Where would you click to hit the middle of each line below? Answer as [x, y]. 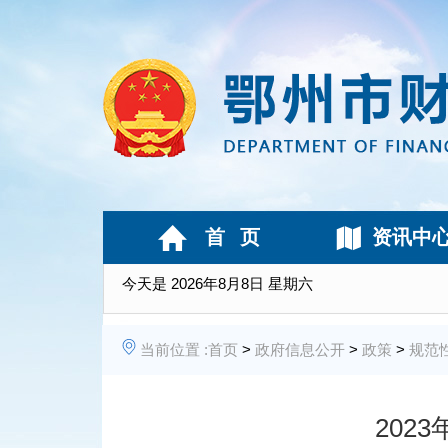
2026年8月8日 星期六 [242, 283]
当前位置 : [174, 349]
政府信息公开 [300, 349]
